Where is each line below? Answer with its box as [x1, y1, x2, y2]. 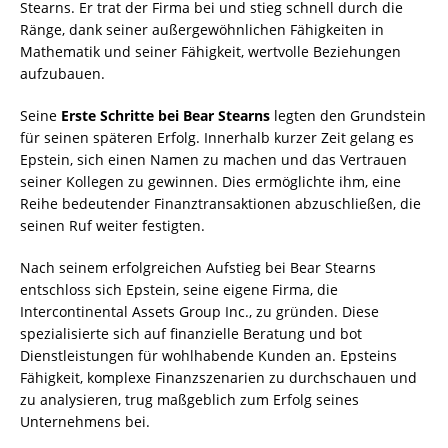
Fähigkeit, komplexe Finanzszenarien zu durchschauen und [20, 368, 417, 388]
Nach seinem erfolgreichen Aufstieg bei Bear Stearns [20, 258, 376, 278]
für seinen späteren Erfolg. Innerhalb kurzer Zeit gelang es [20, 128, 414, 148]
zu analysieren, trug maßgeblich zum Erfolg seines [20, 390, 359, 410]
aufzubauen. [20, 64, 105, 84]
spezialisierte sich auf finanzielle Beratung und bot [20, 324, 362, 344]
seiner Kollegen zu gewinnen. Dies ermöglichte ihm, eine [20, 172, 401, 192]
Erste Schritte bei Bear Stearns [61, 106, 270, 126]
